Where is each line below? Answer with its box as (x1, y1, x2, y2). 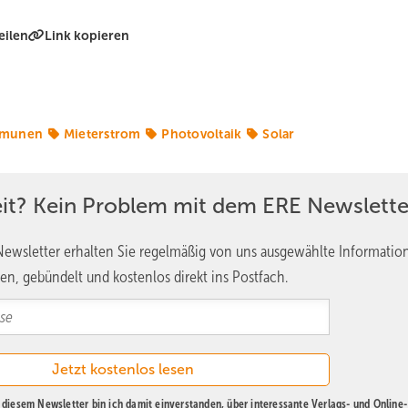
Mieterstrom (63, 126, 141, 141)
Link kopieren (45, 27, 130, 43)
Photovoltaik (161, 126, 242, 141)
